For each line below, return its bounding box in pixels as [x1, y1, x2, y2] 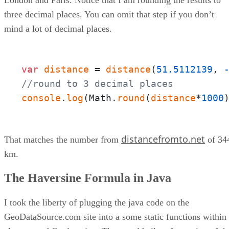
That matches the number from [4, 134, 121, 145]
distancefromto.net [121, 132, 205, 145]
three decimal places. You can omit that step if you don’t [4, 9, 214, 19]
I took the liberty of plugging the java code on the [4, 197, 189, 208]
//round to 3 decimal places [21, 78, 173, 89]
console [21, 92, 61, 103]
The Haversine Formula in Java [4, 171, 171, 185]
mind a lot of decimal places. [4, 23, 112, 34]
